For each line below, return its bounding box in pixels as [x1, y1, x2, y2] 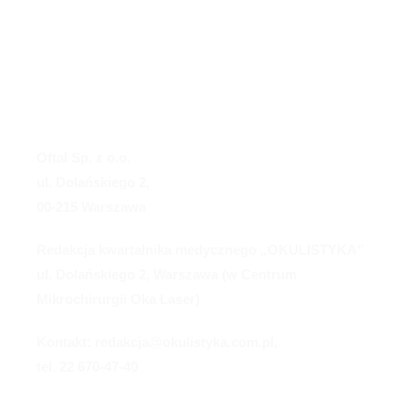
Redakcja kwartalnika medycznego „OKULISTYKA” [37, 242, 364, 258]
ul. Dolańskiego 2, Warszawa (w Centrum [37, 267, 297, 283]
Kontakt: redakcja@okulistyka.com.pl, [37, 334, 278, 351]
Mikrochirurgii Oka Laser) [37, 291, 200, 308]
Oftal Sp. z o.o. [37, 150, 131, 166]
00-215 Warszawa [37, 199, 146, 215]
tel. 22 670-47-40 [37, 359, 138, 375]
